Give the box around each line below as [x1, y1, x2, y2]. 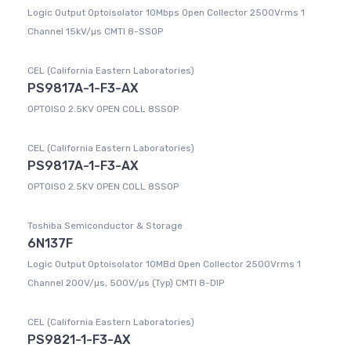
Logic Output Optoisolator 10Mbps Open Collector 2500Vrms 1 [27, 7, 305, 19]
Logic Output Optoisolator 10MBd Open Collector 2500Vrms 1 [27, 259, 301, 270]
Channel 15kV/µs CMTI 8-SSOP [27, 26, 163, 38]
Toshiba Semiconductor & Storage [27, 220, 183, 232]
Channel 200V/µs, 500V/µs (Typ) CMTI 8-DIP [27, 277, 224, 289]
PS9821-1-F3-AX [27, 332, 131, 348]
